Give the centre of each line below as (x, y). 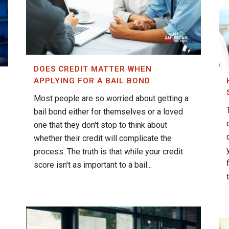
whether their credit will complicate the (103, 139)
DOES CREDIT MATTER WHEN (93, 69)
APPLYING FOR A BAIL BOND (92, 81)
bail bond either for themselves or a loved (108, 112)
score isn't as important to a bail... (93, 165)
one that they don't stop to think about (100, 125)
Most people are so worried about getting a (111, 99)
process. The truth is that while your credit (108, 152)
